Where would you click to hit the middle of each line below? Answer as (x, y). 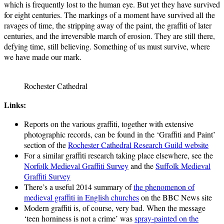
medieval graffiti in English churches (81, 197)
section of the (46, 144)
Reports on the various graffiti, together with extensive (109, 123)
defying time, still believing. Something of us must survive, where (107, 46)
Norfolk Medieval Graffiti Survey (76, 165)
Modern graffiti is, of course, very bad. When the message (115, 207)
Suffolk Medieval (183, 165)
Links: (15, 104)
